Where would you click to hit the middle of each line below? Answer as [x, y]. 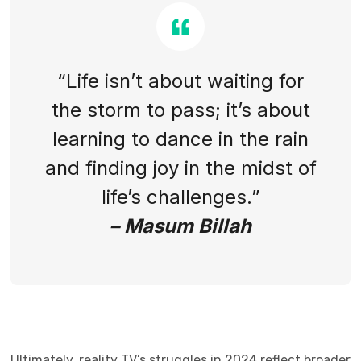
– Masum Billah [180, 226]
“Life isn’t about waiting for [180, 81]
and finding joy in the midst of [180, 168]
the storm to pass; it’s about [180, 110]
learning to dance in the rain [180, 139]
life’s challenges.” [180, 197]
